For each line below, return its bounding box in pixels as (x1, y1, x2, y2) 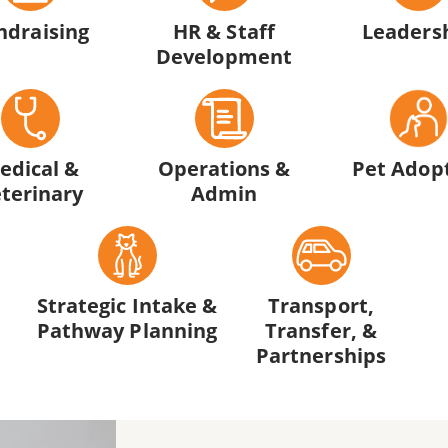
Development (156, 41, 292, 70)
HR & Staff (173, 16, 275, 45)
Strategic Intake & (37, 291, 217, 320)
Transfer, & (265, 316, 377, 345)
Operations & (157, 153, 291, 182)
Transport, (268, 291, 374, 320)
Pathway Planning (37, 316, 217, 345)
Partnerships (256, 341, 386, 370)
